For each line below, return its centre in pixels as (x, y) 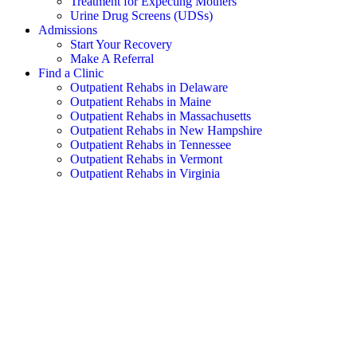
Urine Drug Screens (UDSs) (141, 16)
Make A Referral (112, 59)
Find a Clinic (71, 73)
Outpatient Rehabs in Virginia (145, 173)
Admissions (68, 30)
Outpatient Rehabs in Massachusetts (161, 116)
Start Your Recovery (121, 44)
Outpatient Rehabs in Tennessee (151, 145)
